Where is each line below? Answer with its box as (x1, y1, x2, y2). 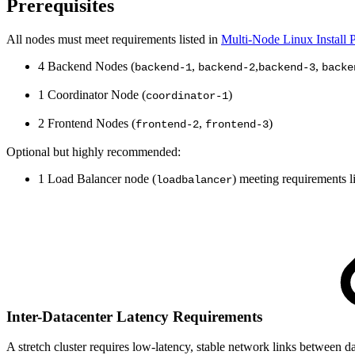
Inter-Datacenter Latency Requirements (6, 307, 266, 325)
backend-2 (198, 61, 255, 74)
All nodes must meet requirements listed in (6, 32, 221, 47)
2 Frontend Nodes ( (38, 116, 136, 131)
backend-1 (135, 61, 192, 74)
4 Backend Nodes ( (38, 59, 135, 74)
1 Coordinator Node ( (38, 88, 146, 102)
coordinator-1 (146, 90, 228, 103)
